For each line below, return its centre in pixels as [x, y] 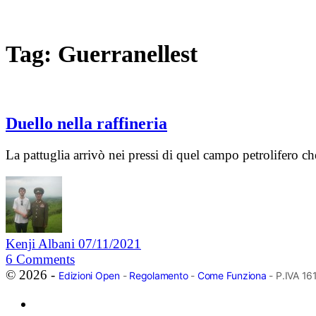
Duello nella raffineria [86, 124]
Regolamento [159, 276]
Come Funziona [232, 276]
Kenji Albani [42, 244]
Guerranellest [128, 54]
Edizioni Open [89, 276]
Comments [45, 260]
